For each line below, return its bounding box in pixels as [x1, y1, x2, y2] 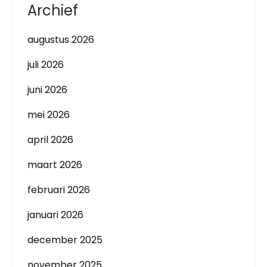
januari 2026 [27, 208, 83, 222]
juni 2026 [27, 83, 67, 97]
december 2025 [27, 233, 103, 247]
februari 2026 [27, 183, 90, 197]
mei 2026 [27, 108, 70, 122]
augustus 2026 [27, 33, 94, 46]
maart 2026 [27, 158, 82, 172]
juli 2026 [27, 58, 64, 72]
